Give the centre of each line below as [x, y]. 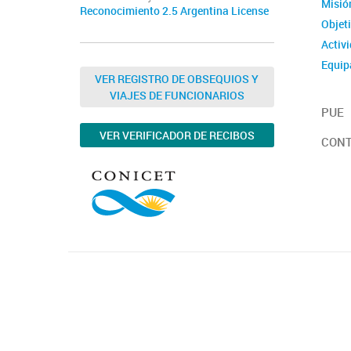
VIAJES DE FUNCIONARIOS [177, 96]
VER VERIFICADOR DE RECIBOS [177, 136]
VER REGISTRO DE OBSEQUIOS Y [177, 79]
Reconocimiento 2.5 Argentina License [174, 11]
